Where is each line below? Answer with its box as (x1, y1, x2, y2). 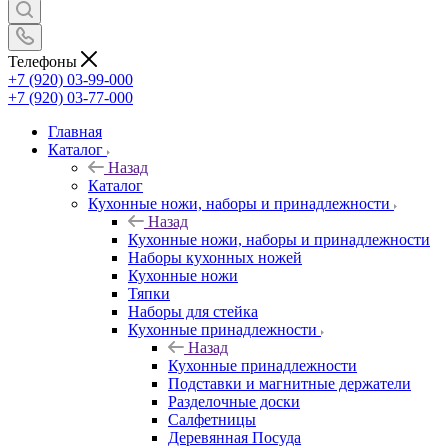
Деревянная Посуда (168, 428, 301, 446)
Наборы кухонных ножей (128, 248, 302, 266)
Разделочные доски (168, 392, 300, 410)
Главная (48, 122, 102, 140)
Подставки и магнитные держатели (168, 374, 411, 392)
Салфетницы (168, 410, 256, 428)
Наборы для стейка (128, 302, 258, 320)
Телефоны (8, 52, 81, 70)
